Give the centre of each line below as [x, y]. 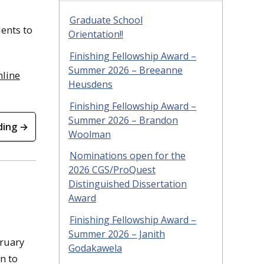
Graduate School [106, 20]
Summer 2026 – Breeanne [126, 70]
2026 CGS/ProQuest [112, 170]
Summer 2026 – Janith [117, 234]
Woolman [90, 134]
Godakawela [95, 248]
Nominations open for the [128, 156]
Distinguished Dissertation [128, 184]
